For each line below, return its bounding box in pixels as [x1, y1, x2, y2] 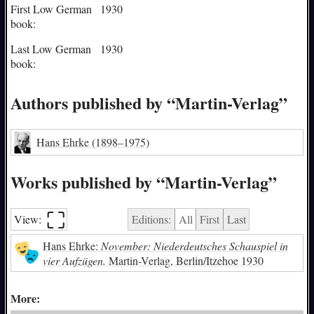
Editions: [131, 212, 171, 227]
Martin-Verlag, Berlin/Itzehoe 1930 [106, 252, 264, 268]
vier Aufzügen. [43, 252, 107, 268]
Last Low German [10, 41, 91, 56]
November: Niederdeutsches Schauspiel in [101, 238, 289, 253]
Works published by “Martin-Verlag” [10, 169, 277, 194]
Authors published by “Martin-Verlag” [10, 90, 287, 115]
